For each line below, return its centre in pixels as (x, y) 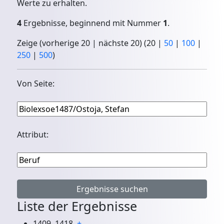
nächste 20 (119, 43)
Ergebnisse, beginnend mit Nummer (92, 23)
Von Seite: (36, 84)
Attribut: (33, 135)
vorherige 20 (66, 43)
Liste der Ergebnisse (77, 206)
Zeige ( (30, 43)
